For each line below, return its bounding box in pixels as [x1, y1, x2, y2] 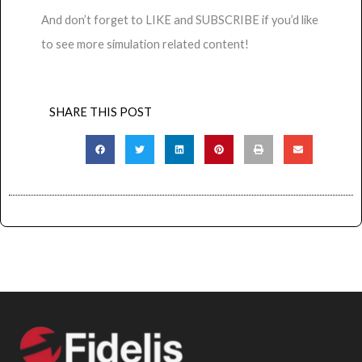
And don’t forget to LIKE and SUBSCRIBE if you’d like [41, 13, 318, 27]
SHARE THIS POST [49, 104, 152, 119]
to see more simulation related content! [41, 37, 249, 52]
